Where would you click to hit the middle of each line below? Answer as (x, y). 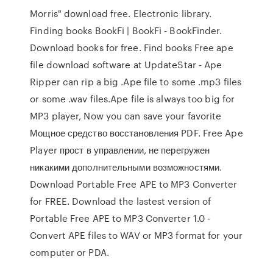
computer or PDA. (69, 252)
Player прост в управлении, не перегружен (120, 150)
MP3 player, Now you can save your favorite (126, 116)
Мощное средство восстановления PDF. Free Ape (136, 133)
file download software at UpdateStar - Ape (126, 65)
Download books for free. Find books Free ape (132, 48)
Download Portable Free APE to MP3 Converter (134, 184)
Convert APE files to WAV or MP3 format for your (136, 235)
